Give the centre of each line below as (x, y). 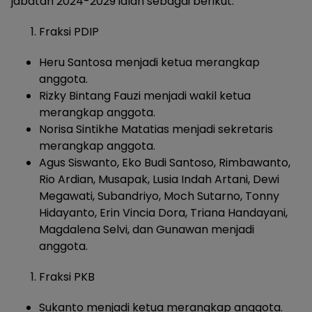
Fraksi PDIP (69, 32)
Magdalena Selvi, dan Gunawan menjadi (147, 230)
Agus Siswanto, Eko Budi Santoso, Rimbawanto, (165, 163)
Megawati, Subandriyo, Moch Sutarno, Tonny (159, 196)
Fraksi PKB (67, 277)
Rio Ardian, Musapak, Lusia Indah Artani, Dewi (159, 180)
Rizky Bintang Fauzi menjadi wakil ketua (145, 96)
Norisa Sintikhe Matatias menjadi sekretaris (156, 130)
